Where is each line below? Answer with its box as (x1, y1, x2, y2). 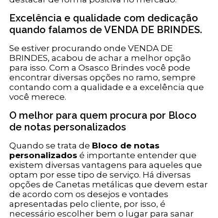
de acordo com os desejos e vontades (9, 189, 169, 200)
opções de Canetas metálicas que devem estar (9, 180, 208, 190)
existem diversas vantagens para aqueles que (9, 160, 202, 170)
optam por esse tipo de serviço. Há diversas (9, 170, 191, 180)
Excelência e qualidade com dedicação (9, 12, 199, 24)
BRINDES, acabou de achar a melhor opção (9, 53, 191, 63)
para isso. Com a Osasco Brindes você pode (9, 63, 191, 73)
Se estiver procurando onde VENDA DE (9, 43, 173, 54)
